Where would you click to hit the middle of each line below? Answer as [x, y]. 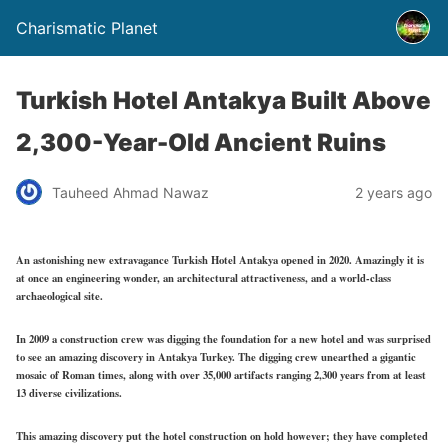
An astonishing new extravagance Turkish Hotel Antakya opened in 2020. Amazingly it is [220, 259]
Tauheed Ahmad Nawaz [130, 192]
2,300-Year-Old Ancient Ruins [201, 142]
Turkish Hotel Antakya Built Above [223, 100]
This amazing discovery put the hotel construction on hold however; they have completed [222, 435]
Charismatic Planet [87, 28]
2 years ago [393, 192]
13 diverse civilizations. [69, 392]
